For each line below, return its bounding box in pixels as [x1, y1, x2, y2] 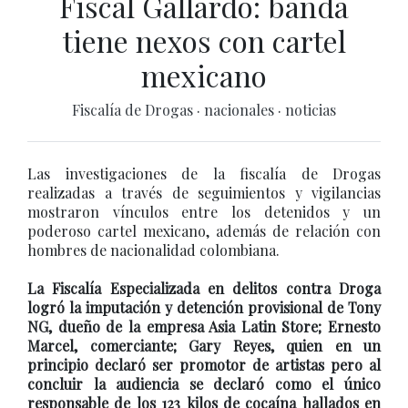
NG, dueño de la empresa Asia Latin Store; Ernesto [27, 317, 381, 336]
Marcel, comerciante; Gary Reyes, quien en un [27, 336, 381, 355]
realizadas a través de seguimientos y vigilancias [27, 183, 381, 202]
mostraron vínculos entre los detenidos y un [27, 202, 381, 221]
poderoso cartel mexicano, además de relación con [27, 221, 381, 240]
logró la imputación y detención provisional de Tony [27, 298, 381, 317]
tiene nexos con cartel [62, 21, 346, 60]
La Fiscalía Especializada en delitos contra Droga [27, 279, 381, 298]
